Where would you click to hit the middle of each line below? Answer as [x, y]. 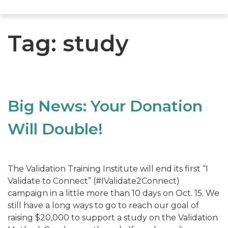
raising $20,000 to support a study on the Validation [113, 218]
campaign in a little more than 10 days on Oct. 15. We [113, 193]
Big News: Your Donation [105, 106]
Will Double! [55, 129]
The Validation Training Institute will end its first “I [108, 169]
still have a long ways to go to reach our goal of [103, 206]
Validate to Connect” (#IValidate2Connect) [94, 181]
